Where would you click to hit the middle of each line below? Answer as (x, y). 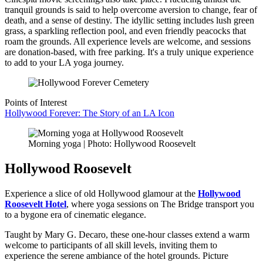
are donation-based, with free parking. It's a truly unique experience (129, 52)
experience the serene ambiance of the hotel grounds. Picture (117, 255)
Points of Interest (36, 103)
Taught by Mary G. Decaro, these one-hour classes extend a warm (127, 234)
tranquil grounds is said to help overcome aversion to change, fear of (131, 10)
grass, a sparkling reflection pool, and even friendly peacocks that (125, 31)
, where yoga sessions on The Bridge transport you (160, 204)
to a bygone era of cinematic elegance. (75, 214)
